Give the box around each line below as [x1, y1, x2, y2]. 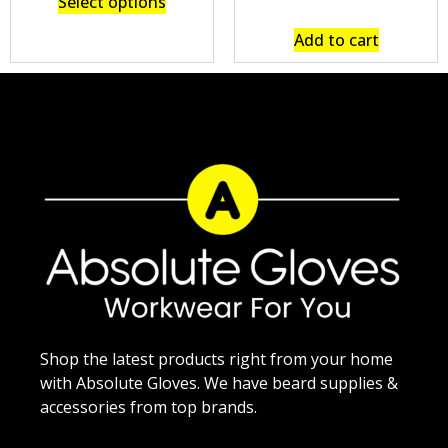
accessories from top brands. [40, 395, 258, 418]
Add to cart [293, 29, 379, 52]
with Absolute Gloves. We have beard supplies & [40, 371, 399, 394]
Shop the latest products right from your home [40, 347, 394, 370]
